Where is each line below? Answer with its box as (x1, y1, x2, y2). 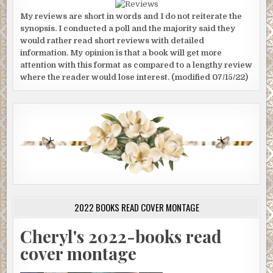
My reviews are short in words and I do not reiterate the (20, 11, 243, 21)
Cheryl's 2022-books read (20, 225, 222, 248)
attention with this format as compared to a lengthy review (20, 60, 253, 69)
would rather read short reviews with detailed (20, 35, 205, 45)
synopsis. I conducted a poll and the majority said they (20, 23, 236, 33)
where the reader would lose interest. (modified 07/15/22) (20, 72, 249, 82)
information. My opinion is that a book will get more (20, 48, 222, 57)
